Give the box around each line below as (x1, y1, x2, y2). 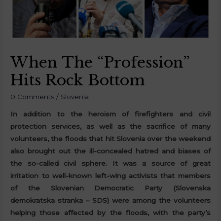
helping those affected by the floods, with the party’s (10, 209, 211, 217)
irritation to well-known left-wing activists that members (10, 172, 211, 180)
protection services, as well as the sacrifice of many (10, 122, 211, 131)
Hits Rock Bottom (10, 71, 145, 89)
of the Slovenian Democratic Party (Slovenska (10, 184, 211, 192)
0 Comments (10, 92, 55, 101)
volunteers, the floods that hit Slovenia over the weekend (10, 135, 211, 143)
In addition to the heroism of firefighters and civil (10, 110, 211, 118)
